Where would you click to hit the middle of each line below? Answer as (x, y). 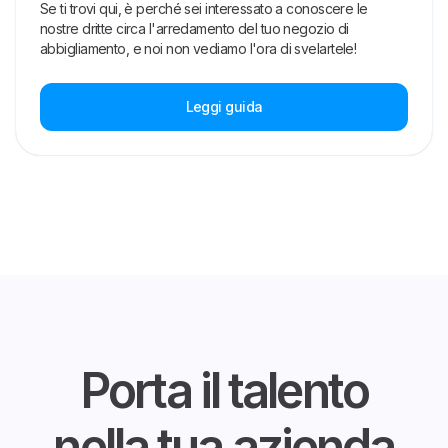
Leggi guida (224, 107)
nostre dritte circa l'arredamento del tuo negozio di (194, 29)
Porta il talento (224, 391)
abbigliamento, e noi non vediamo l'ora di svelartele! (198, 49)
